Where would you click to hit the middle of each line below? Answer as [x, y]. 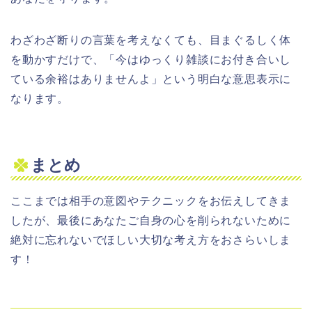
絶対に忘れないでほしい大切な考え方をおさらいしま [151, 240]
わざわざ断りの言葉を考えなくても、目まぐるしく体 [151, 40]
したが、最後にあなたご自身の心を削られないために [151, 221]
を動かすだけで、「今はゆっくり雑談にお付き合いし [151, 59]
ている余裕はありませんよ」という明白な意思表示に [151, 79]
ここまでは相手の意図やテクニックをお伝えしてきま [151, 201]
